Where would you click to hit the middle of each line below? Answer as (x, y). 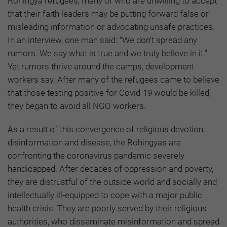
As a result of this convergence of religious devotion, (106, 129)
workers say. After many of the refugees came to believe (113, 80)
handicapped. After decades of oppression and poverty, (110, 169)
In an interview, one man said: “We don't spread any (102, 40)
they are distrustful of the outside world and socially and (112, 182)
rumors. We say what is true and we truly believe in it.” (107, 53)
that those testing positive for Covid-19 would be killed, (109, 93)
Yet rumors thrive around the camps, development (101, 67)
